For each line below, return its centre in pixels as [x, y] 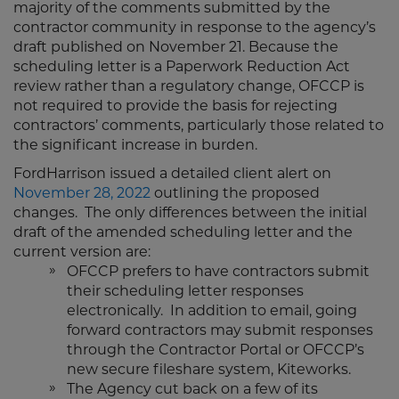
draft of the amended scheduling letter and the [183, 233]
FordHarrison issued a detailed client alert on [172, 175]
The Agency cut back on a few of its [192, 390]
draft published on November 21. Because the [176, 48]
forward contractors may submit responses [220, 331]
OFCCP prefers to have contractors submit [218, 273]
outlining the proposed [235, 194]
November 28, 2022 [82, 194]
